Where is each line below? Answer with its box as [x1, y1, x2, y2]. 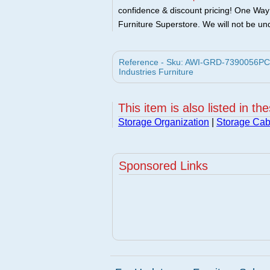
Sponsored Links [119, 159, 208, 172]
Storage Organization [118, 117, 209, 127]
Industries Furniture [119, 67, 193, 77]
